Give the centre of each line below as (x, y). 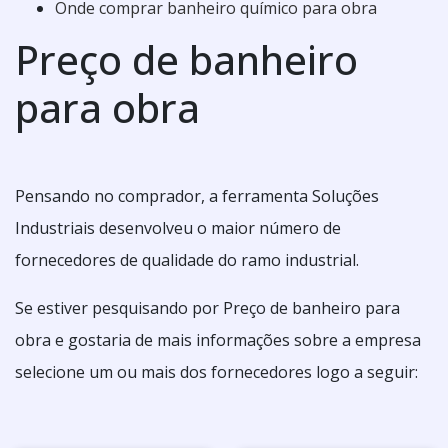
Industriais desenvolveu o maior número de (178, 228)
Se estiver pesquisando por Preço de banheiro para (207, 308)
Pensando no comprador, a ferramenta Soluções (197, 196)
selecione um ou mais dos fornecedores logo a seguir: (216, 372)
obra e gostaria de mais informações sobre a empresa (218, 340)
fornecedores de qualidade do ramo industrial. (187, 260)
